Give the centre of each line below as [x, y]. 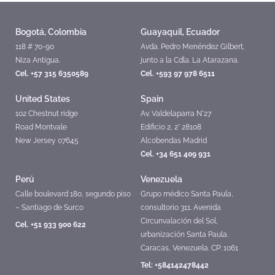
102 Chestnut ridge [47, 113]
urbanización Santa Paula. [184, 234]
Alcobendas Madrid [174, 140]
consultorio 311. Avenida [181, 207]
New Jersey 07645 [47, 140]
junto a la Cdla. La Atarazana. [190, 60]
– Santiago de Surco [49, 207]
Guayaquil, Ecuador [180, 32]
